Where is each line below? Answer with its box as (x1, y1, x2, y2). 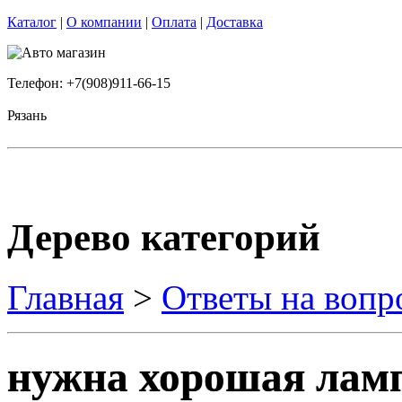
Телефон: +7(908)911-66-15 (7, 75, 170, 91)
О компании (66, 14, 142, 30)
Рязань (7, 108, 47, 123)
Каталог (7, 14, 57, 30)
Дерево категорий (7, 215, 320, 258)
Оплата (152, 14, 197, 30)
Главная (7, 277, 124, 317)
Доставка (206, 14, 263, 30)
